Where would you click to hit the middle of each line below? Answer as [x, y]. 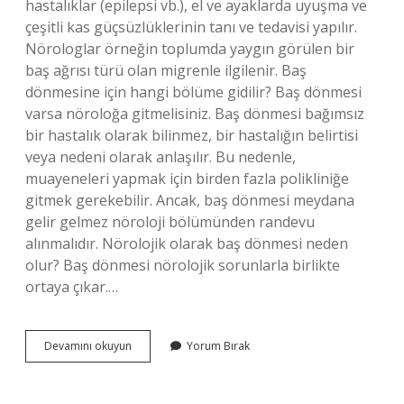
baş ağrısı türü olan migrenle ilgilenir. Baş [166, 70]
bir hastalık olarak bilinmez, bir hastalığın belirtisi [192, 135]
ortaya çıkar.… [72, 287]
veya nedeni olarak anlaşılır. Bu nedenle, [161, 157]
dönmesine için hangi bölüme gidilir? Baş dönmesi [193, 92]
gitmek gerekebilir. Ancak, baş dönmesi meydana [190, 200]
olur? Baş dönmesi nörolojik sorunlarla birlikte [183, 265]
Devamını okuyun [88, 346]
